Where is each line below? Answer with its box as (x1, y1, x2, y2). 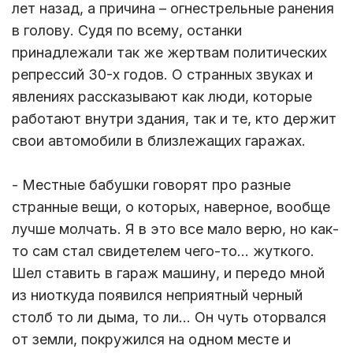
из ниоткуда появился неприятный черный (12, 287, 303, 304)
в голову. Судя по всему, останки (12, 22, 242, 39)
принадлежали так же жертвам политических (12, 44, 327, 61)
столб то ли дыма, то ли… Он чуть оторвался (12, 309, 326, 326)
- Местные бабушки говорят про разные (12, 176, 291, 194)
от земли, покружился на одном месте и (12, 331, 291, 348)
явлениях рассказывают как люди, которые (12, 88, 312, 106)
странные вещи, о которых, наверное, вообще (12, 199, 330, 216)
